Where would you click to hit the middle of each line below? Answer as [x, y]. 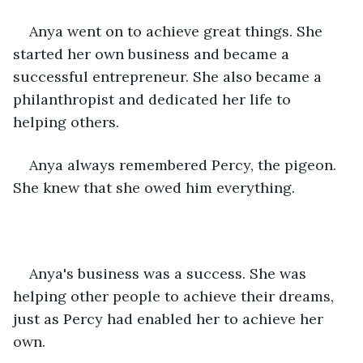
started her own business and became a [153, 53]
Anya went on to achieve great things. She [178, 31]
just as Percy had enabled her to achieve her [170, 318]
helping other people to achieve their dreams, [175, 296]
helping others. [66, 122]
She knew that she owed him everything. [154, 187]
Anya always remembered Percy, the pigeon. [185, 164]
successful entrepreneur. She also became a [169, 76]
